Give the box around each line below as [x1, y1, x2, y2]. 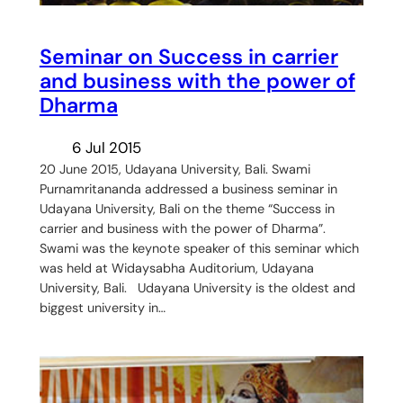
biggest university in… [39, 299, 166, 316]
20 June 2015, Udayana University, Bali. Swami [39, 160, 310, 177]
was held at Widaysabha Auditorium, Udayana [39, 259, 314, 276]
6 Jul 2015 [71, 137, 141, 157]
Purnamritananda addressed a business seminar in [39, 180, 337, 197]
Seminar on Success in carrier [39, 43, 338, 71]
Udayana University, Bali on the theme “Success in [39, 200, 335, 217]
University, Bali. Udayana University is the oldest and [39, 279, 355, 296]
